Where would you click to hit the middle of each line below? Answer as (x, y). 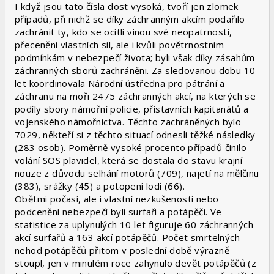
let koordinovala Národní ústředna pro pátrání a (120, 83)
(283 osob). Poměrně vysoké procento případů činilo (131, 147)
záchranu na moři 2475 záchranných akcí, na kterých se (135, 96)
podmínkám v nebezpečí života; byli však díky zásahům (135, 57)
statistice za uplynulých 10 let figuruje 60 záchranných (134, 224)
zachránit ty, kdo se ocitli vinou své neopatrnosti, (124, 32)
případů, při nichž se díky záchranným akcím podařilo (130, 19)
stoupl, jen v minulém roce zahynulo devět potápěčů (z (136, 263)
